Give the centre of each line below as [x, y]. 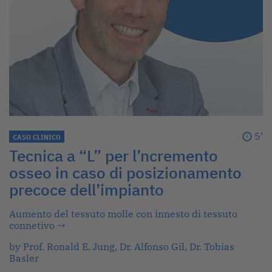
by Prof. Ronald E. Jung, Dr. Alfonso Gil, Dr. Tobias [122, 246]
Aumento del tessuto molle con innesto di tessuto [123, 213]
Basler [24, 258]
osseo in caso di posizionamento [125, 172]
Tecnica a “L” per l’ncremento [114, 155]
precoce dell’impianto [87, 189]
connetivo [33, 225]
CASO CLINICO [37, 137]
